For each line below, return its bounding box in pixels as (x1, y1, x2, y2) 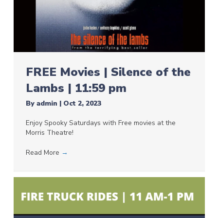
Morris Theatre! (25, 128, 73, 138)
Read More (25, 148, 61, 158)
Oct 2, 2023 (63, 99, 101, 109)
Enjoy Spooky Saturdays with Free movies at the (25, 118, 176, 128)
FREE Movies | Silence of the (25, 64, 191, 80)
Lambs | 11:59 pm (25, 80, 127, 96)
